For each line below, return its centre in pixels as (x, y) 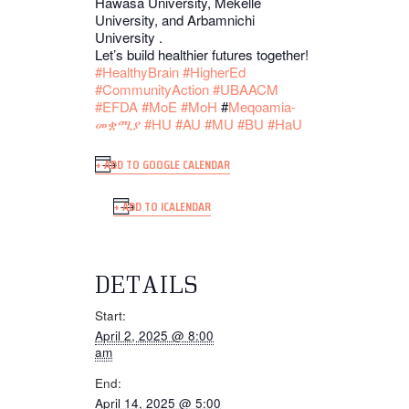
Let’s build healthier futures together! (202, 55)
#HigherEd (214, 72)
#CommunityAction (152, 89)
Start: (110, 315)
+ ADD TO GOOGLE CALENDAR (163, 165)
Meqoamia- (262, 107)
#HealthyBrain (137, 72)
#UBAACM (246, 89)
